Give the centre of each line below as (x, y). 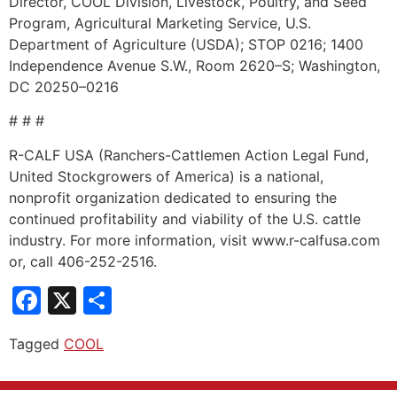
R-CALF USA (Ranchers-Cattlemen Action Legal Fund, (189, 155)
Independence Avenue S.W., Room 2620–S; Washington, (195, 65)
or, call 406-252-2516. (83, 261)
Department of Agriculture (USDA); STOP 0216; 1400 (186, 44)
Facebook (107, 300)
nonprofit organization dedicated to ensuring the (173, 197)
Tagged (36, 343)
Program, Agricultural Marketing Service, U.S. (160, 23)
